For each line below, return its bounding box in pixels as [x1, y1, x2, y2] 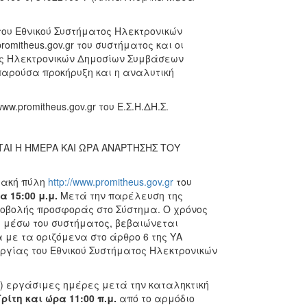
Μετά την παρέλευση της [60, 188, 183, 202]
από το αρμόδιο [119, 291, 195, 305]
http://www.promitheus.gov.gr [47, 175, 173, 188]
